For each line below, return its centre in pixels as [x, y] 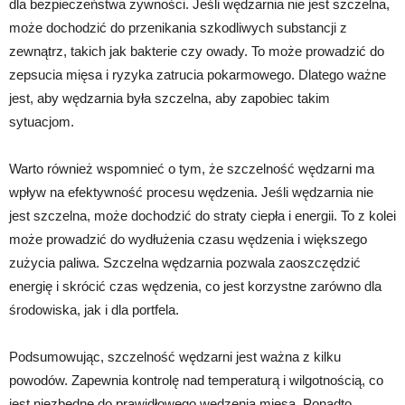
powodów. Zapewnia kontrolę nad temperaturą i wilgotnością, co [196, 381]
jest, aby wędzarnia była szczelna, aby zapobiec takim [170, 99]
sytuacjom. [42, 122]
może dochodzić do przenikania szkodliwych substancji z [178, 28]
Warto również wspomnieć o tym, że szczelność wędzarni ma [192, 169]
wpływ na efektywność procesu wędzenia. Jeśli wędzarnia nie [191, 193]
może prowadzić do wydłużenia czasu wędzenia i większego [188, 240]
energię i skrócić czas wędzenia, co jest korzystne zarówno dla [195, 287]
